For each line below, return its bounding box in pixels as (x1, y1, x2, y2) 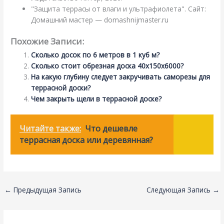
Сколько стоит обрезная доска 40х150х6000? (31, 60, 184, 70)
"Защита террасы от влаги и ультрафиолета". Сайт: (31, 4, 206, 14)
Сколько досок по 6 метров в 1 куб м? (31, 49, 160, 59)
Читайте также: (19, 123, 81, 134)
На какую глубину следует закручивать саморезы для (31, 71, 210, 81)
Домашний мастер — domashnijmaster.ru (31, 15, 169, 25)
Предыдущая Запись (11, 184, 82, 194)
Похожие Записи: (10, 35, 84, 47)
